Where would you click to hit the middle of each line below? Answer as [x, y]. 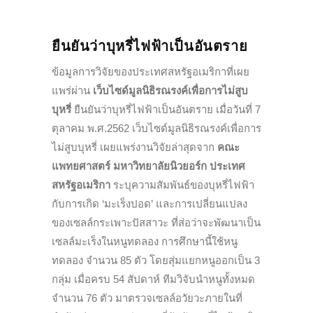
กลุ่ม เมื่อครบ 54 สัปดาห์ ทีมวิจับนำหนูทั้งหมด [153, 279]
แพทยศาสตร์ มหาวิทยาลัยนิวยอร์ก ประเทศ [148, 166]
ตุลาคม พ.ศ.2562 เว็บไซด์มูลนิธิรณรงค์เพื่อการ [156, 128]
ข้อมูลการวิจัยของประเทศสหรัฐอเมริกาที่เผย [151, 71]
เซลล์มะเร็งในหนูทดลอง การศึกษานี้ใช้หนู [145, 241]
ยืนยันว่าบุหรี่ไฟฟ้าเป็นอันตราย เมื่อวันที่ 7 [166, 109]
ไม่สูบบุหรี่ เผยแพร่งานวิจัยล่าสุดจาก [134, 147]
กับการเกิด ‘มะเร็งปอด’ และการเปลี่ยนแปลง [150, 203]
